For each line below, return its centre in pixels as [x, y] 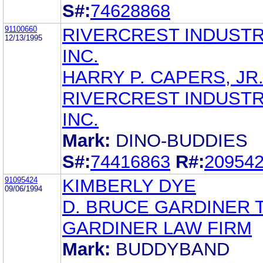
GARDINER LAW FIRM [157, 228]
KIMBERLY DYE [129, 186]
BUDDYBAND [173, 249]
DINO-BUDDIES [182, 140]
